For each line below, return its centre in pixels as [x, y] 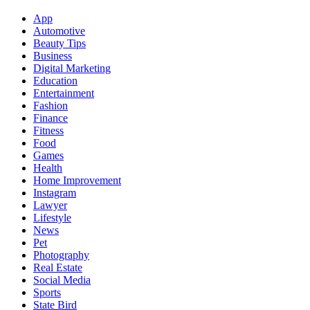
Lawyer [50, 205]
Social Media [62, 280]
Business [53, 55]
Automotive [59, 30]
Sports [47, 292]
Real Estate [58, 267]
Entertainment [64, 93]
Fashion [51, 105]
